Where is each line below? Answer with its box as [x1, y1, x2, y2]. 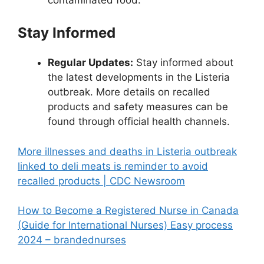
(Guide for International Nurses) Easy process [18, 219, 233, 232]
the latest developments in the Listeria [48, 71, 230, 84]
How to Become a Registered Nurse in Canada [18, 204, 239, 217]
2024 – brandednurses [18, 234, 126, 246]
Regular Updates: [48, 57, 133, 69]
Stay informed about [133, 57, 233, 69]
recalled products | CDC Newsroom [18, 174, 185, 187]
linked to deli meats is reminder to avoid [18, 160, 208, 172]
